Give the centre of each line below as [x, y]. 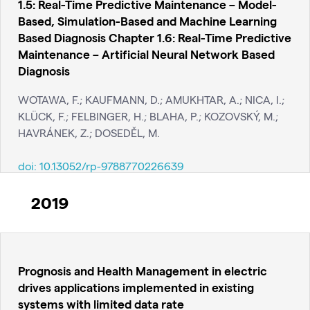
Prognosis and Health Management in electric [143, 271]
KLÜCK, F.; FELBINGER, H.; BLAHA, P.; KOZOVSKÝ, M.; [148, 116]
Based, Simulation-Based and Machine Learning [147, 21]
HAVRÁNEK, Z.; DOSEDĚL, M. [89, 132]
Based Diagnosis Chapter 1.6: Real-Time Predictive [155, 37]
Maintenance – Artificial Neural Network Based [146, 54]
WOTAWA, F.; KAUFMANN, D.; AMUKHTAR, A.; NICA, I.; [151, 99]
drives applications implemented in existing [136, 287]
